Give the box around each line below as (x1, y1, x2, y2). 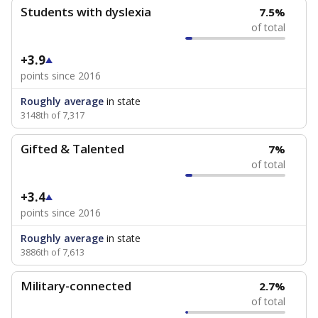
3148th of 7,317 (21, 109, 84, 121)
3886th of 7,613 (21, 246, 84, 258)
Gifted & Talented (21, 141, 124, 157)
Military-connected (21, 278, 131, 294)
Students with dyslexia (21, 4, 151, 20)
